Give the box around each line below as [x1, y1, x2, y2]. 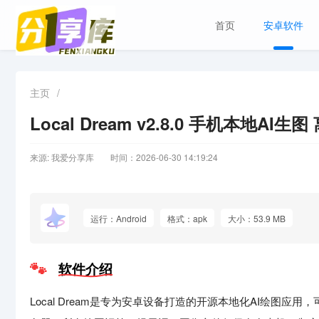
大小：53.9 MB [228, 212, 286, 224]
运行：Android [90, 212, 147, 224]
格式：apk [167, 212, 207, 224]
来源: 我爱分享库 [30, 151, 94, 163]
